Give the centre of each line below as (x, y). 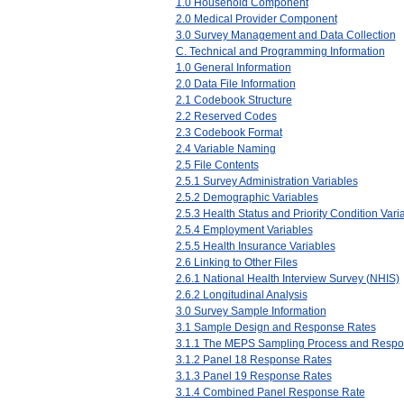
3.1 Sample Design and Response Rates (275, 327)
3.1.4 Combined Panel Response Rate (270, 392)
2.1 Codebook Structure (234, 100)
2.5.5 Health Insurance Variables (255, 246)
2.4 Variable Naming (225, 148)
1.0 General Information (233, 67)
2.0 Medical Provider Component (256, 18)
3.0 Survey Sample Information (251, 311)
